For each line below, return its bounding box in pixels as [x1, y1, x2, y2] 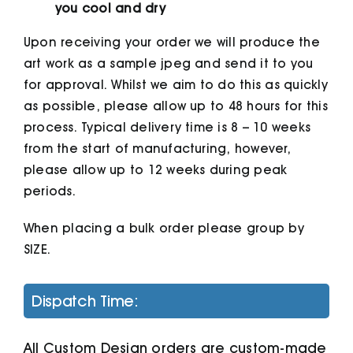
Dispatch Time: [31, 292, 139, 311]
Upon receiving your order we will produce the [23, 35, 320, 50]
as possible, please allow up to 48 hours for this [23, 98, 328, 114]
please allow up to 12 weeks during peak [23, 162, 288, 178]
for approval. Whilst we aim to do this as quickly [23, 77, 328, 93]
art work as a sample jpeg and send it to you [23, 56, 314, 72]
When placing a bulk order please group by [23, 221, 304, 236]
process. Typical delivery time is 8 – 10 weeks [23, 120, 311, 136]
